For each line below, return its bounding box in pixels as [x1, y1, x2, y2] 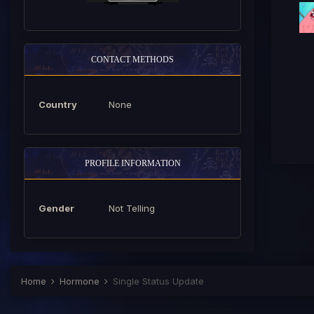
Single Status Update [113, 275, 204, 287]
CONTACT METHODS [91, 55, 174, 64]
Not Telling [109, 203, 155, 214]
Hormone [60, 275, 102, 287]
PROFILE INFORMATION [84, 158, 181, 168]
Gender [39, 203, 74, 214]
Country [39, 99, 77, 110]
